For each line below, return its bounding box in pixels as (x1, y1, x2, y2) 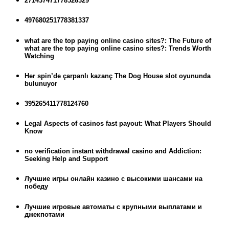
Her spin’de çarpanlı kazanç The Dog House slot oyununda (25, 72, 211, 80)
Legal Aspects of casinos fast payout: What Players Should (25, 120, 211, 128)
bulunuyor (25, 79, 57, 87)
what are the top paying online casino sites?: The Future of (25, 36, 211, 44)
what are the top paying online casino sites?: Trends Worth (25, 44, 211, 52)
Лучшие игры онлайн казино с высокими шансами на (25, 175, 202, 183)
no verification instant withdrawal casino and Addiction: (25, 147, 201, 155)
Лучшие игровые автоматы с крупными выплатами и (25, 202, 202, 211)
